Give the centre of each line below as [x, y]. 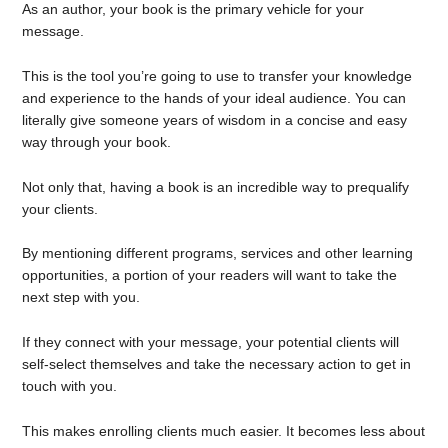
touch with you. [70, 386]
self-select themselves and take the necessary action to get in [217, 364]
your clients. [60, 208]
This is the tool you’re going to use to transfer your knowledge [217, 75]
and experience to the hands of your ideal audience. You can [214, 97]
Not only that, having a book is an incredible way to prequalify [216, 186]
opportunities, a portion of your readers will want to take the [210, 275]
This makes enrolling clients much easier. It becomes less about [224, 430]
